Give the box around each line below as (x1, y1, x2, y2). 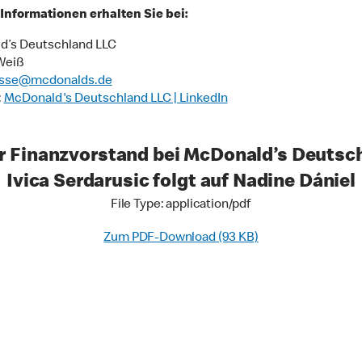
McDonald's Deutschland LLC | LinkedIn (3, 92, 228, 106)
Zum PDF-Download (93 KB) (103, 231, 259, 245)
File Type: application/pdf (110, 198, 252, 212)
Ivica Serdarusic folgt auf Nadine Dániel (6, 172, 356, 192)
